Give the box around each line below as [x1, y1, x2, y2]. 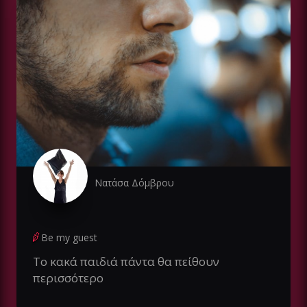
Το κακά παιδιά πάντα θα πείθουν [33, 254, 219, 270]
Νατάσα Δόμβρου [95, 176, 174, 190]
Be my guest [41, 231, 97, 245]
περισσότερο [33, 270, 103, 286]
